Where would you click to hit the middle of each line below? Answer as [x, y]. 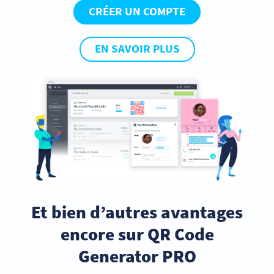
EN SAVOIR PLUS [137, 49]
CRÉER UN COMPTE [137, 12]
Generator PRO [137, 256]
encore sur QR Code [137, 234]
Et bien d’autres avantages [137, 212]
